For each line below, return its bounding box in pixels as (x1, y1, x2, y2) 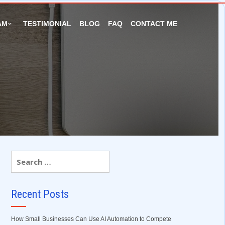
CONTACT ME (131, 20, 177, 28)
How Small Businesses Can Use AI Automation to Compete (11, 215, 171, 222)
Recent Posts (11, 188, 69, 200)
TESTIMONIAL (23, 20, 71, 28)
